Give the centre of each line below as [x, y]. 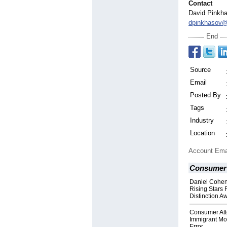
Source [200, 70]
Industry [202, 121]
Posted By [205, 95]
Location [202, 133]
